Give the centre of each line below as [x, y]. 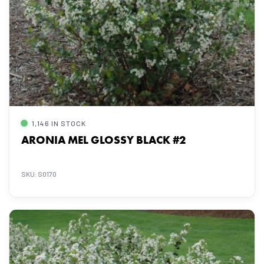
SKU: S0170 [39, 174]
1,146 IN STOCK [59, 123]
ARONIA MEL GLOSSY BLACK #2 [103, 140]
